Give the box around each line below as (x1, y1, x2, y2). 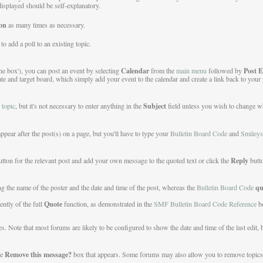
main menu (176, 66, 207, 76)
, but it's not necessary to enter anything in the (15, 101, 143, 111)
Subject (143, 100, 166, 112)
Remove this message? (4, 249, 72, 260)
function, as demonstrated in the (62, 199, 154, 209)
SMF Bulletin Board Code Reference (153, 199, 257, 209)
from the (149, 66, 176, 76)
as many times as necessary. (6, 19, 85, 29)
